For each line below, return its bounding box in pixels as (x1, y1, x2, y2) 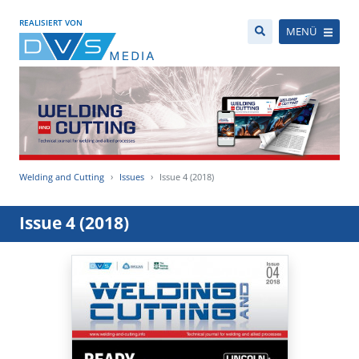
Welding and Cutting (19, 171, 104, 184)
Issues (119, 171, 144, 184)
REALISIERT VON (19, 17, 83, 28)
